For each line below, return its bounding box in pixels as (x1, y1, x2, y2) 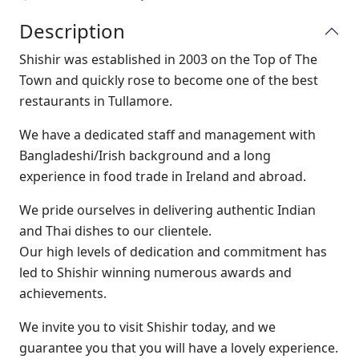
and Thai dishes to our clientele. (19, 222, 212, 240)
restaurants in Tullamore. (19, 92, 172, 110)
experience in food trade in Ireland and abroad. (19, 167, 306, 185)
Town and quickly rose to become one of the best (19, 71, 318, 89)
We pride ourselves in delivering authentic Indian (19, 201, 316, 219)
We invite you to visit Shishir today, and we (19, 318, 276, 336)
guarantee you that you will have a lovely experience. (19, 339, 338, 357)
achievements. (19, 284, 107, 302)
